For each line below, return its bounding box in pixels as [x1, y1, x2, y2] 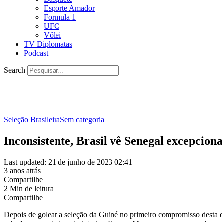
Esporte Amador [44, 4, 95, 12]
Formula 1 [44, 13, 76, 21]
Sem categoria [60, 115, 104, 124]
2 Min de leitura [4, 184, 54, 193]
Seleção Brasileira [4, 115, 60, 124]
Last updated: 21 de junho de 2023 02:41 [4, 157, 132, 166]
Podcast [24, 49, 48, 57]
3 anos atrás [4, 166, 41, 175]
